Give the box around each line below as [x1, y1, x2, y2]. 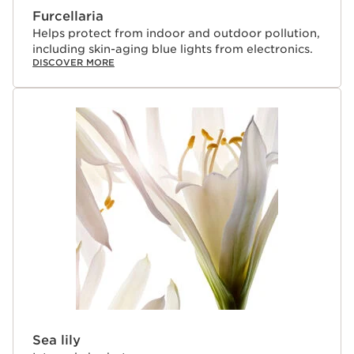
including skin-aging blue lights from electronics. [32, 43, 313, 55]
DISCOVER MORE [32, 57, 115, 68]
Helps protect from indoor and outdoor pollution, [32, 27, 320, 40]
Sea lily [32, 333, 81, 348]
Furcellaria [32, 9, 104, 24]
